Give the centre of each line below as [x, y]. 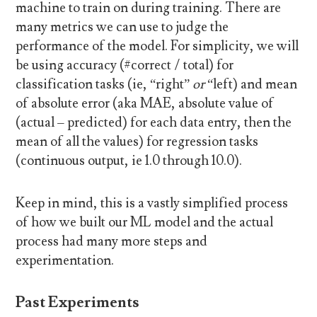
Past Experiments [78, 303]
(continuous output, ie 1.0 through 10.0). [129, 161]
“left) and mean [253, 85]
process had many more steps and [112, 241]
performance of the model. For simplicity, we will [157, 46]
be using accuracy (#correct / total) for [125, 65]
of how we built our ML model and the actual [145, 222]
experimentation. [65, 260]
